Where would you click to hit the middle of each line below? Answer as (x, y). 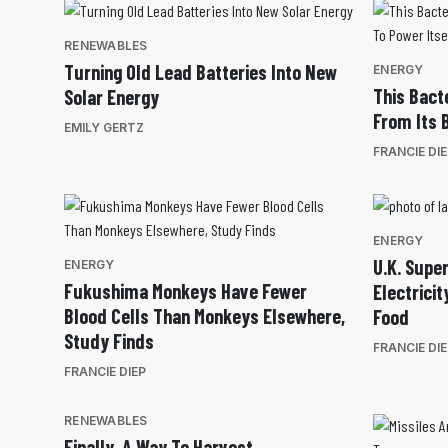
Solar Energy (111, 97)
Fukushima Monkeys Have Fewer (185, 291)
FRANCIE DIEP (105, 372)
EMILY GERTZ (104, 128)
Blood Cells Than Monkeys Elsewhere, (204, 316)
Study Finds (109, 341)
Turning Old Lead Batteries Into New (200, 72)
